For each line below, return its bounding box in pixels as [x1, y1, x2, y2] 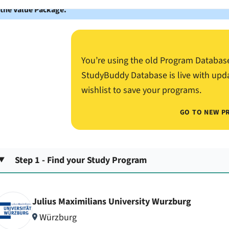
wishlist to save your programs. [81, 84, 201, 97]
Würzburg [37, 211, 77, 224]
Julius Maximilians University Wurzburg [32, 195, 191, 209]
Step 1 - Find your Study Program [15, 153, 147, 167]
